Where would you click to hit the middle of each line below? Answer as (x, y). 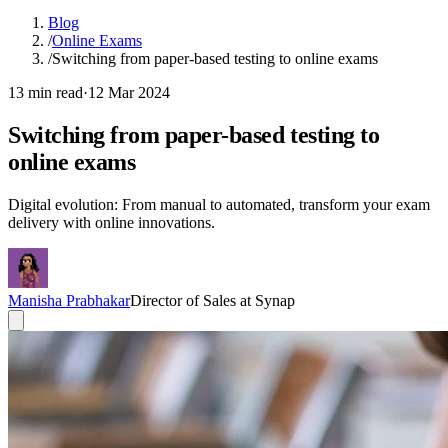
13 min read (45, 92)
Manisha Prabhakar (69, 300)
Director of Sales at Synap (212, 300)
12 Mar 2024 (129, 92)
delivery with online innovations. (111, 222)
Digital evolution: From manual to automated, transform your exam (219, 204)
